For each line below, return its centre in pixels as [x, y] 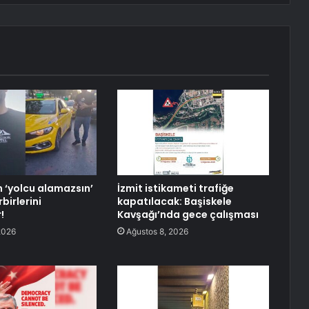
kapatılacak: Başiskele [174, 202]
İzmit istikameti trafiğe [175, 189]
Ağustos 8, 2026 [157, 232]
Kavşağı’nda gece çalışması [188, 215]
